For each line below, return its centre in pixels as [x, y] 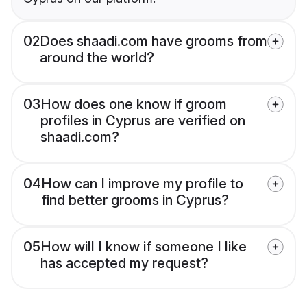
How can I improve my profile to [142, 184]
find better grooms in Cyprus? [135, 200]
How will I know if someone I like [144, 247]
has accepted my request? [124, 263]
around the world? [97, 58]
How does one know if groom [134, 105]
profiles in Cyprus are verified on [143, 121]
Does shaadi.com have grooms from [153, 41]
